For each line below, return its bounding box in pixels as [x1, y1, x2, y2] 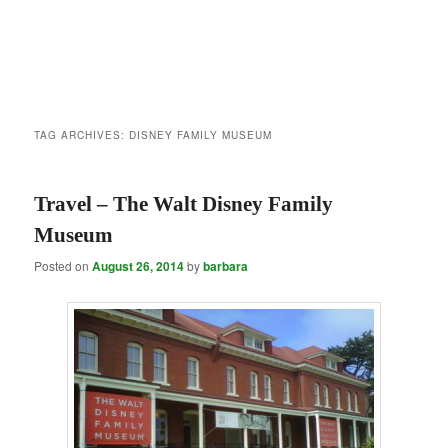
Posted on [34, 257, 93, 275]
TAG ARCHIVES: [34, 128, 130, 143]
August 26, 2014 [92, 257, 185, 276]
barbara [203, 257, 249, 276]
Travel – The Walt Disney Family [34, 192, 334, 217]
